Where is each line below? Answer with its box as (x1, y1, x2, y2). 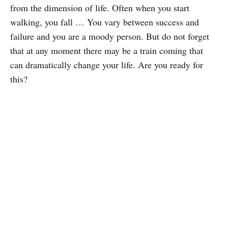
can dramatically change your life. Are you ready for (10, 59, 203, 71)
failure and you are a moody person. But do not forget (10, 30, 209, 43)
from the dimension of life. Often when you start (10, 2, 189, 14)
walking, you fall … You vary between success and (10, 16, 199, 28)
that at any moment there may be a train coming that (10, 44, 203, 57)
